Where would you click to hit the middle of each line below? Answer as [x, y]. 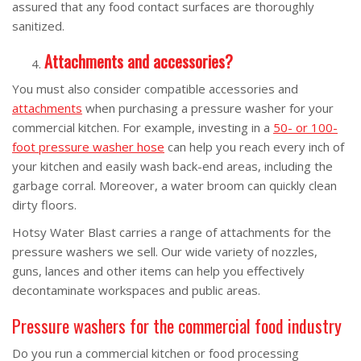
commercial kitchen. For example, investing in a [143, 127]
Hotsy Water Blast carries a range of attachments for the [172, 232]
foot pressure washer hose [88, 146]
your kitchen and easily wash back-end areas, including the [172, 166]
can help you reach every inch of [254, 146]
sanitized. [38, 25]
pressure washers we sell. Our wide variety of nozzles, [165, 251]
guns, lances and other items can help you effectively [158, 270]
